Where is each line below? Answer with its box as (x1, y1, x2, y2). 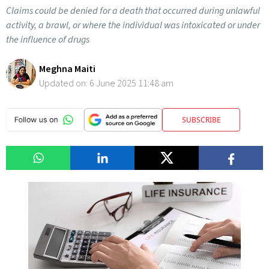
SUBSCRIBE (181, 114, 221, 125)
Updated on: (39, 77, 89, 90)
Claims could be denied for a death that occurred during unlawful (6, 4, 260, 17)
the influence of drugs (6, 33, 89, 46)
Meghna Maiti (39, 62, 95, 76)
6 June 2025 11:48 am (89, 77, 174, 90)
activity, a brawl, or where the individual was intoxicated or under (6, 19, 260, 32)
